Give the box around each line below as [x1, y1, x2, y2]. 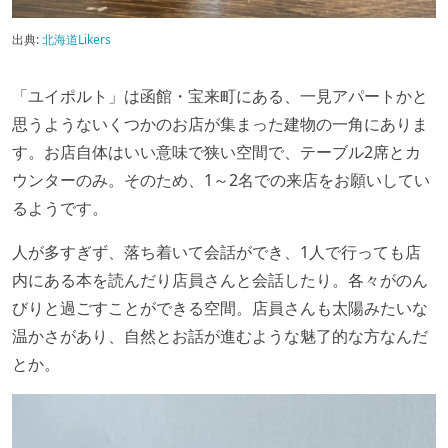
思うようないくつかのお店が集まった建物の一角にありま [12, 112, 428, 135]
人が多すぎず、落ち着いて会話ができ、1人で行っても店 [12, 240, 421, 263]
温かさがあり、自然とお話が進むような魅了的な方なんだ [12, 324, 428, 347]
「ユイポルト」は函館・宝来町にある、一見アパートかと [12, 84, 428, 107]
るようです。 [12, 196, 108, 219]
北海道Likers [42, 30, 111, 48]
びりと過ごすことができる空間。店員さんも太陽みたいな [12, 296, 428, 319]
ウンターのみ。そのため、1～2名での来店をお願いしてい [12, 168, 430, 191]
